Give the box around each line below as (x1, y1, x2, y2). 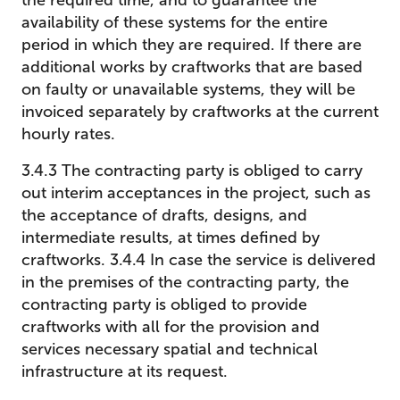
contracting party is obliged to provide (21, 295, 307, 314)
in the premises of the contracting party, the (21, 272, 349, 292)
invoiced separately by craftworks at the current (21, 102, 379, 121)
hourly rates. (21, 124, 115, 144)
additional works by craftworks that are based (21, 57, 362, 77)
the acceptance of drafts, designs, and (21, 205, 307, 225)
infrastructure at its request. (21, 362, 228, 381)
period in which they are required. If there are (21, 35, 362, 54)
